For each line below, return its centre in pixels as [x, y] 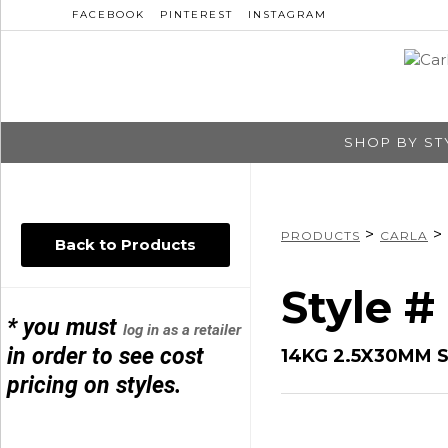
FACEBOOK [108, 14]
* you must [65, 327]
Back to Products [125, 244]
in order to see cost [106, 356]
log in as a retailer [182, 329]
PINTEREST [196, 14]
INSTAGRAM [287, 14]
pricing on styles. [94, 385]
